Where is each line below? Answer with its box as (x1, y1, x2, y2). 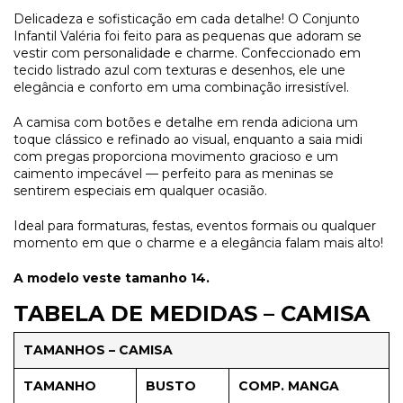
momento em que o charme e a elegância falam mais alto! (13, 234, 383, 251)
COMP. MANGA (238, 377, 339, 394)
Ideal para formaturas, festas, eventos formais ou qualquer (13, 217, 376, 234)
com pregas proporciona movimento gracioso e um (13, 148, 338, 165)
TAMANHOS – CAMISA (23, 341, 173, 358)
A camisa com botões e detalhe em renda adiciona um (13, 113, 358, 130)
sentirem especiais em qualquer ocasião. (13, 182, 267, 199)
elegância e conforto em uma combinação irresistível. (13, 78, 349, 95)
